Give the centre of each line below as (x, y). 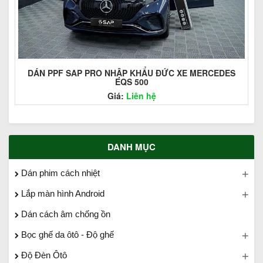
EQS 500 (131, 81)
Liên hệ (141, 95)
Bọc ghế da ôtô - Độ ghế (66, 234)
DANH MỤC (131, 146)
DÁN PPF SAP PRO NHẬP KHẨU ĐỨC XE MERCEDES (131, 73)
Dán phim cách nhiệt (59, 173)
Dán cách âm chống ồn (65, 214)
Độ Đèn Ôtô (43, 255)
